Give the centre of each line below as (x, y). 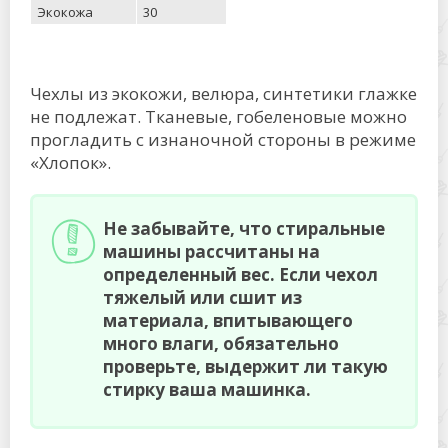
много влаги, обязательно (221, 343)
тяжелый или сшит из (202, 297)
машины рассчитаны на (211, 251)
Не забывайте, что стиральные (244, 228)
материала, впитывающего (228, 320)
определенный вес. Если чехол (240, 274)
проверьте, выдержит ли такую (245, 366)
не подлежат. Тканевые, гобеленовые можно (218, 116)
